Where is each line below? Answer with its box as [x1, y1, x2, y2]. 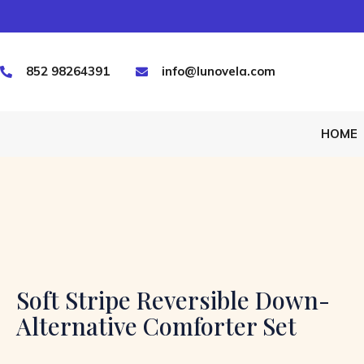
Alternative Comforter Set [16, 310, 297, 341]
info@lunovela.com [161, 63, 275, 80]
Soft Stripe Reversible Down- [16, 284, 330, 315]
